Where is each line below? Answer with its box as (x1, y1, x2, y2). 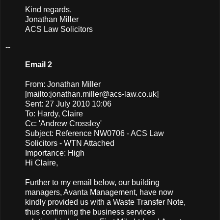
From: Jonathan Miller (25, 80, 101, 88)
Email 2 (25, 60, 52, 69)
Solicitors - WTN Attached (25, 138, 114, 147)
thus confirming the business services (25, 207, 155, 216)
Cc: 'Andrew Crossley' (25, 119, 102, 128)
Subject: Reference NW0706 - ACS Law (25, 129, 164, 137)
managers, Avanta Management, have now (25, 188, 173, 196)
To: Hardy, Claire (25, 109, 83, 118)
